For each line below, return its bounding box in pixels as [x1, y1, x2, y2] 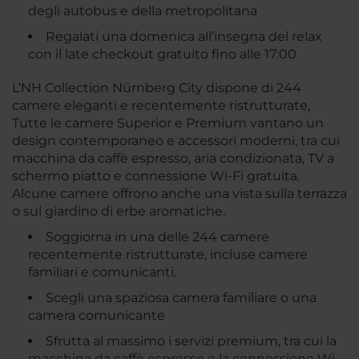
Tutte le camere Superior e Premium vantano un [12, 115, 324, 131]
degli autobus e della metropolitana [28, 3, 257, 19]
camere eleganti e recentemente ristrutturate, [12, 98, 310, 114]
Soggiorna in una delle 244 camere [46, 229, 269, 245]
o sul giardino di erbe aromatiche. [12, 204, 225, 220]
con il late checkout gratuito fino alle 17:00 [28, 46, 296, 63]
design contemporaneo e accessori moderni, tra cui [12, 133, 340, 149]
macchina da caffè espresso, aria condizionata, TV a [12, 151, 334, 167]
